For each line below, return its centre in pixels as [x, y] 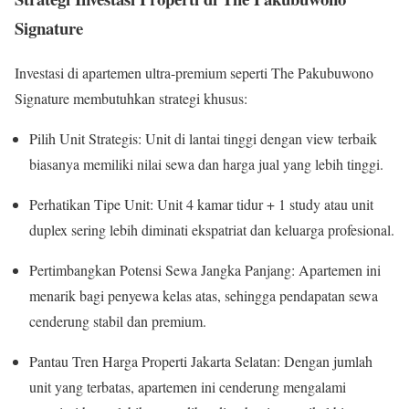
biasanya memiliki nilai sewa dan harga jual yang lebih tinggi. [206, 163]
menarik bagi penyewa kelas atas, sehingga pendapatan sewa [204, 295]
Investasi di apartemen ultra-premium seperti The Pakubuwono [194, 72]
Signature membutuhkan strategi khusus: [131, 98]
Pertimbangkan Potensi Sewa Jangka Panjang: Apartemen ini [205, 269]
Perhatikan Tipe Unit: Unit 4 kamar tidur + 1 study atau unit [201, 204]
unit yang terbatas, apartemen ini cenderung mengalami [188, 386]
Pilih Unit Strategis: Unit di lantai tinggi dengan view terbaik [203, 138]
